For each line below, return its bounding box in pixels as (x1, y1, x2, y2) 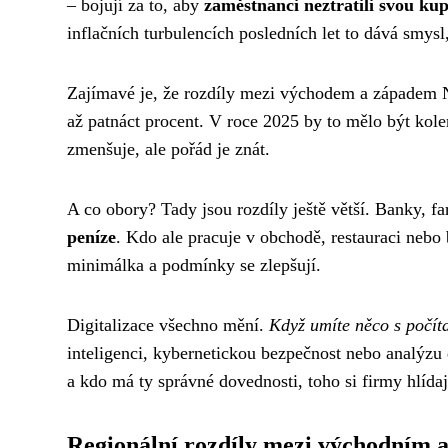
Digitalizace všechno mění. (67, 314, 269, 335)
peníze (67, 226, 116, 247)
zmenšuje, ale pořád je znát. (67, 138, 270, 159)
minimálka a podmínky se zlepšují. (67, 254, 321, 275)
